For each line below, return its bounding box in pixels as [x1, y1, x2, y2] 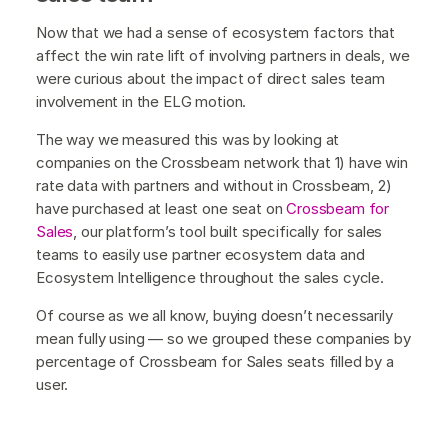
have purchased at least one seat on [36, 198, 287, 218]
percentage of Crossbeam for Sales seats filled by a [36, 351, 394, 371]
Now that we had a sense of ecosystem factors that [36, 22, 396, 42]
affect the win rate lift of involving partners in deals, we [36, 45, 410, 65]
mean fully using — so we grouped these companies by [36, 328, 411, 348]
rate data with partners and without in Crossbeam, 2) [36, 175, 392, 195]
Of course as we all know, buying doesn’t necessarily [36, 305, 393, 325]
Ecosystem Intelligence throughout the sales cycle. [36, 267, 384, 287]
